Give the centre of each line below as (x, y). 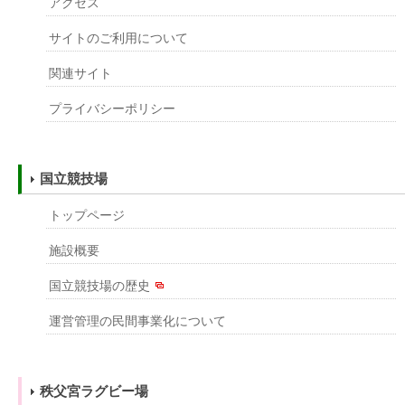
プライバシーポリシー (113, 109)
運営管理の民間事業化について (138, 321)
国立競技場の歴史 (100, 286)
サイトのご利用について (119, 38)
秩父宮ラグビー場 (94, 391)
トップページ (87, 215)
